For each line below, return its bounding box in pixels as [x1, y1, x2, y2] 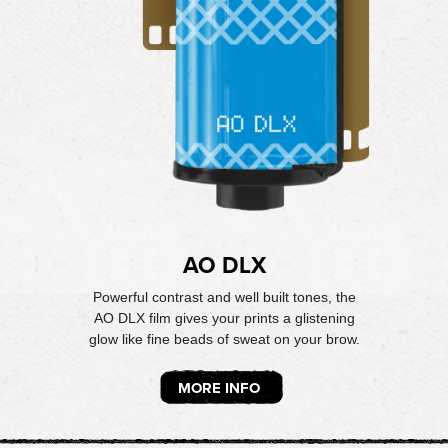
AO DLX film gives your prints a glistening [93, 310, 355, 326]
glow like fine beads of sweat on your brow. [88, 331, 360, 347]
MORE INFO [178, 379, 260, 397]
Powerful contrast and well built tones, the [92, 289, 356, 305]
